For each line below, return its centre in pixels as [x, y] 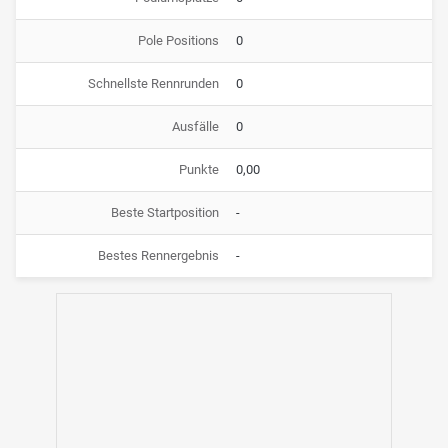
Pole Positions [178, 40]
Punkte [198, 169]
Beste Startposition [164, 212]
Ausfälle [195, 126]
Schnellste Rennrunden [153, 83]
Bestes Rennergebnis [158, 255]
